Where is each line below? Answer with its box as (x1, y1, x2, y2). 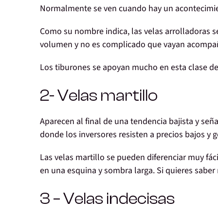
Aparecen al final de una (40, 115, 130, 128)
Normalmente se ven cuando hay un (40, 2, 175, 15)
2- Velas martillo (40, 87, 158, 105)
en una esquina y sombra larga (40, 164, 153, 177)
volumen (40, 38, 73, 51)
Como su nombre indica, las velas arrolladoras (40, 25, 212, 38)
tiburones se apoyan (53, 61, 130, 74)
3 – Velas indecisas (40, 190, 175, 208)
